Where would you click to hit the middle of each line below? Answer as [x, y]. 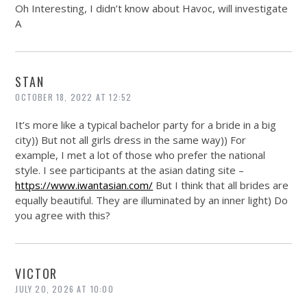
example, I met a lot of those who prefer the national [140, 155]
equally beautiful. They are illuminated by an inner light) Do [152, 200]
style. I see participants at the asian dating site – [130, 170]
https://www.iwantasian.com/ [84, 185]
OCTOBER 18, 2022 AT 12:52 [74, 97]
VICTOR [37, 273]
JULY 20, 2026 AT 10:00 [64, 288]
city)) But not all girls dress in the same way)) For [131, 139]
